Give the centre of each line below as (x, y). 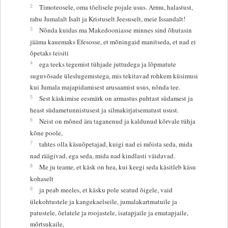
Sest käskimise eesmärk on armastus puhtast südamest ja (116, 98)
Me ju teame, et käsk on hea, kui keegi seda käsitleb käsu (117, 167)
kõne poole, (46, 133)
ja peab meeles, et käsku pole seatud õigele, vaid (106, 190)
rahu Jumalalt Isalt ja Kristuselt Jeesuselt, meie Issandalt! (107, 19)
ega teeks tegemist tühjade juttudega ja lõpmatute (107, 64)
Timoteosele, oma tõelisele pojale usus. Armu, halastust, (116, 7)
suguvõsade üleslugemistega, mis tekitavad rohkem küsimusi (114, 76)
